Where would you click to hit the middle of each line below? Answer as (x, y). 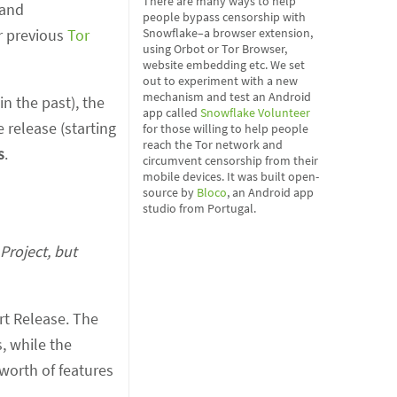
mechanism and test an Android (227, 97)
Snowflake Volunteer (255, 113)
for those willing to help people (226, 128)
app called (171, 113)
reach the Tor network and (213, 144)
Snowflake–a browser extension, (228, 33)
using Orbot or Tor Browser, (215, 49)
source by (170, 192)
